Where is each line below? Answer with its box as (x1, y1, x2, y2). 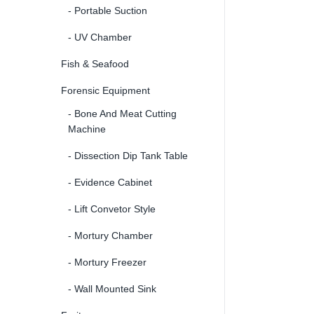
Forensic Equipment (61, 84, 150, 96)
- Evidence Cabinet (68, 176, 152, 188)
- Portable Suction (68, 4, 147, 16)
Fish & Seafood (61, 57, 129, 69)
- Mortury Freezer (68, 256, 146, 268)
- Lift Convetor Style (68, 203, 156, 214)
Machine (68, 123, 106, 135)
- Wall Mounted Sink (68, 282, 156, 294)
